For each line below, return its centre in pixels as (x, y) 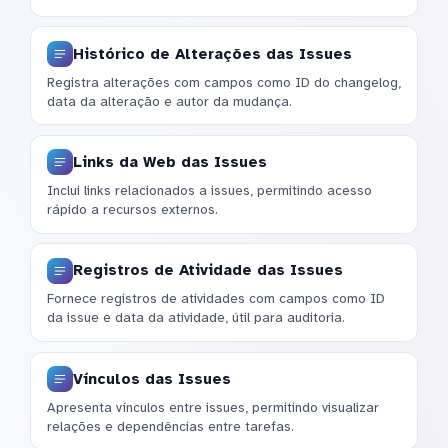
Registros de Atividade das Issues (208, 270)
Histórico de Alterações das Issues (212, 53)
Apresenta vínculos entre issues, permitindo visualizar (213, 407)
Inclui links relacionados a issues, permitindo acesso (209, 190)
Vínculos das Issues (152, 378)
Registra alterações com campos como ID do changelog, (224, 82)
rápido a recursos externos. (132, 209)
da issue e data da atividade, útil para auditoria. (196, 318)
